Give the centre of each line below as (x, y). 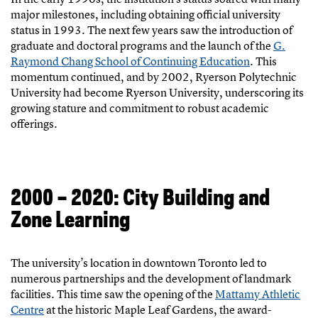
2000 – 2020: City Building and (140, 199)
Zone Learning (71, 221)
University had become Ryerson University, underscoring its (157, 93)
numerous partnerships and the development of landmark (151, 279)
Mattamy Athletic (258, 294)
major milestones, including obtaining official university (146, 15)
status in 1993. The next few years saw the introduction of (152, 30)
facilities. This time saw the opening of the (113, 294)
